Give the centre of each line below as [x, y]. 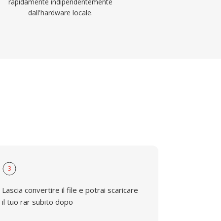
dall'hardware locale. [61, 13]
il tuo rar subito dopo [38, 202]
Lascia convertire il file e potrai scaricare [70, 190]
